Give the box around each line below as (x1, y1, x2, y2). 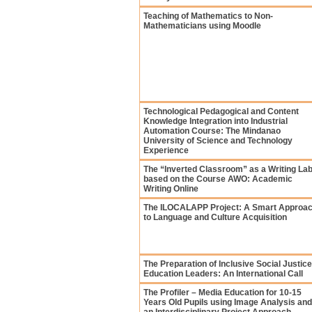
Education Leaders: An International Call (143, 269, 303, 279)
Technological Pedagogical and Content (143, 107, 299, 116)
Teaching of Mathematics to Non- (143, 11, 273, 21)
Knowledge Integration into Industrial (143, 116, 288, 126)
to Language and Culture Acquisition (143, 212, 287, 222)
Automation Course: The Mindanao (143, 126, 281, 136)
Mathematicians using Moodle (143, 21, 261, 31)
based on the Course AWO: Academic (143, 174, 292, 184)
